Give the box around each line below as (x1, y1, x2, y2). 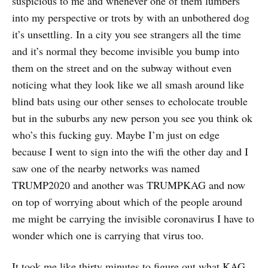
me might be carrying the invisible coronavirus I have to (12, 211, 254, 226)
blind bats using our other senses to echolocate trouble (12, 93, 248, 108)
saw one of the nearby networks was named (12, 160, 200, 175)
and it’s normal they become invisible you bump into (12, 43, 239, 58)
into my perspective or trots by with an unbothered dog (12, 10, 249, 25)
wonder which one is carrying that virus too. (12, 227, 204, 242)
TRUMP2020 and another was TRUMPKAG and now (12, 177, 245, 192)
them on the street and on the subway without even (12, 60, 232, 75)
